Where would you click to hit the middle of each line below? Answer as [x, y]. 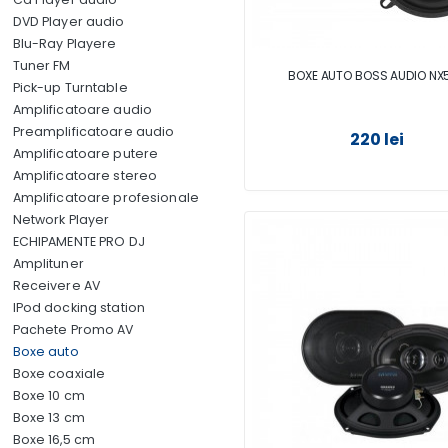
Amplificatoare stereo [85, 175]
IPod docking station [78, 307]
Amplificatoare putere [85, 153]
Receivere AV [56, 285]
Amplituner [48, 263]
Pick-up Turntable [70, 87]
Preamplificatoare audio [93, 131]
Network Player [61, 219]
